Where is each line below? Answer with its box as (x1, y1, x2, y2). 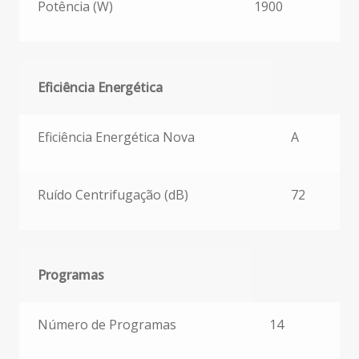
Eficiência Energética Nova (37, 127, 195, 146)
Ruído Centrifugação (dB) (37, 185, 188, 204)
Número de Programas (37, 316, 176, 334)
